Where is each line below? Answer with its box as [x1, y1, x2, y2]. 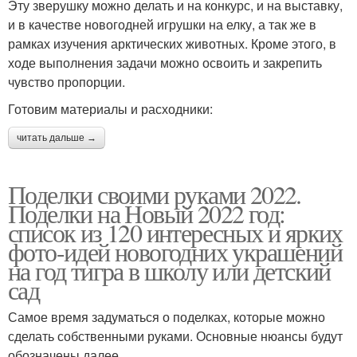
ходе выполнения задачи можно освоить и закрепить [8, 53, 322, 72]
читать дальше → [17, 132, 96, 143]
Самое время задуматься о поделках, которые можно [8, 308, 325, 326]
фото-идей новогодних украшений [8, 234, 342, 269]
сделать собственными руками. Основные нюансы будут [8, 327, 343, 345]
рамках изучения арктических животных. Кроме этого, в [8, 34, 336, 53]
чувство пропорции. [8, 73, 125, 91]
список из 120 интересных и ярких [8, 215, 343, 249]
